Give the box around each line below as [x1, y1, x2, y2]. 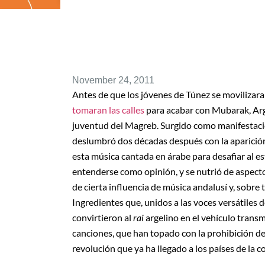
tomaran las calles [72, 104, 144, 116]
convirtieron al [72, 212, 133, 224]
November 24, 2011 [72, 75, 154, 86]
